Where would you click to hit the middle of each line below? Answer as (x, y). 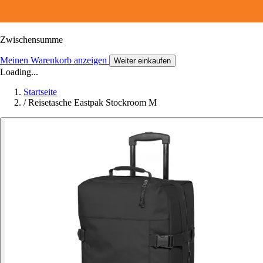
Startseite (40, 92)
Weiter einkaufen (142, 60)
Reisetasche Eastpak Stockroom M (92, 102)
